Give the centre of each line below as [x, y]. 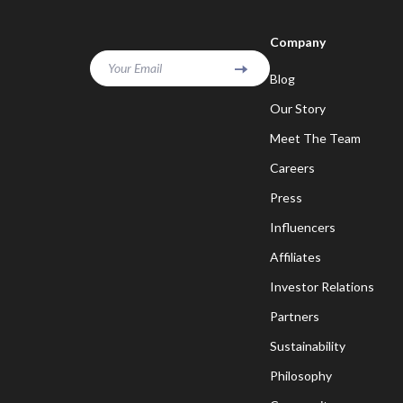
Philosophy [301, 376]
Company [298, 42]
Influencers [303, 227]
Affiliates [296, 257]
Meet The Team [315, 138]
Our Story [298, 108]
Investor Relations [322, 287]
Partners [295, 316]
